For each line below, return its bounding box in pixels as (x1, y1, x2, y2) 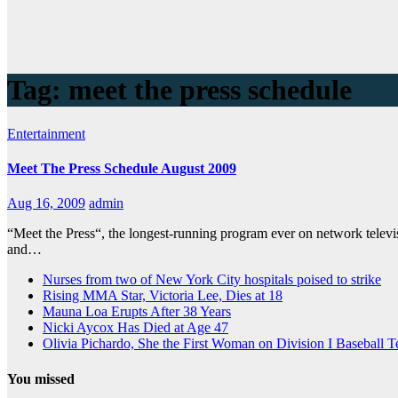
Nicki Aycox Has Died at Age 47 (43, 320, 228, 336)
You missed (7, 370, 75, 386)
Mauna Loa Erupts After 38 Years (43, 304, 231, 320)
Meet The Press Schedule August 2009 (7, 161, 236, 177)
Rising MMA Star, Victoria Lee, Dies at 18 (43, 288, 283, 304)
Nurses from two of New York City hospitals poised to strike (43, 272, 381, 288)
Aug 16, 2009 (7, 195, 85, 211)
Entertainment (7, 125, 85, 141)
